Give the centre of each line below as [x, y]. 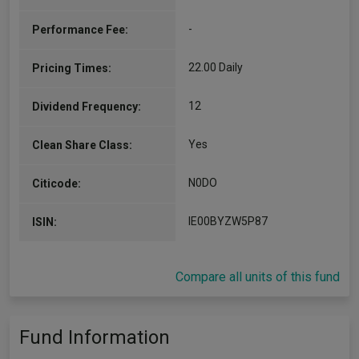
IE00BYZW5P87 [228, 221]
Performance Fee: [80, 30]
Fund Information [95, 337]
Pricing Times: [72, 68]
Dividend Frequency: [87, 107]
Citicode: [56, 184]
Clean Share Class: [82, 145]
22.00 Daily [216, 67]
